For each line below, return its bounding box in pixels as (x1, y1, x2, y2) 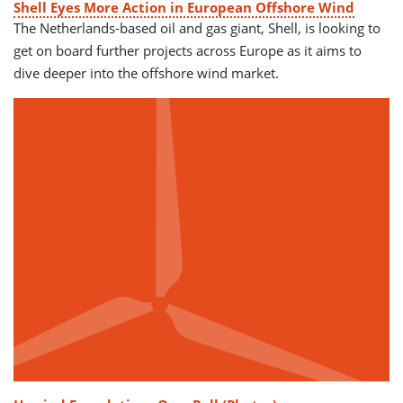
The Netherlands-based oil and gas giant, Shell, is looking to (13, 19, 381, 37)
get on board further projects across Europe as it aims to (13, 41, 362, 59)
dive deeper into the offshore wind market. (13, 64, 279, 82)
